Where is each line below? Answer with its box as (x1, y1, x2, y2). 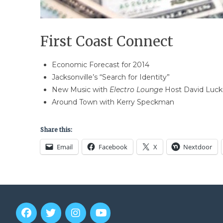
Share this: (40, 125, 72, 133)
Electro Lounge (109, 85, 163, 94)
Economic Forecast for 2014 (51, 60, 149, 69)
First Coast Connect (40, 32, 173, 51)
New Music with (51, 85, 110, 94)
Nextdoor (183, 142, 212, 151)
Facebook (98, 142, 127, 151)
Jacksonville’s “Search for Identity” (51, 72, 170, 82)
